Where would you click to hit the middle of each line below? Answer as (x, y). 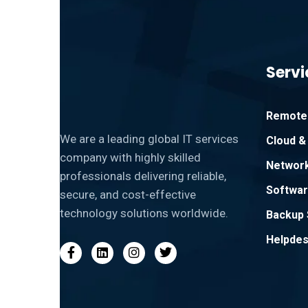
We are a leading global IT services (149, 139)
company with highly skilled (130, 157)
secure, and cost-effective (128, 195)
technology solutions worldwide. (144, 213)
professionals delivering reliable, (143, 176)
